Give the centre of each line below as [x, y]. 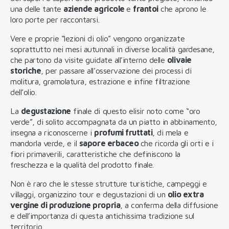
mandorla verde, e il [45, 143]
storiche [26, 70]
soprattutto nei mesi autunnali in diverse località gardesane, [112, 49]
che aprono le [182, 8]
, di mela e [170, 132]
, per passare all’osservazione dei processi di [116, 70]
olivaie [179, 60]
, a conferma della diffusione [169, 205]
